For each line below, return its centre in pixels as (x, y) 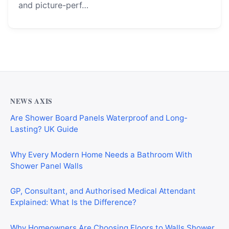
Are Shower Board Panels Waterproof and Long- (99, 118)
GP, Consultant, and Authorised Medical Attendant (103, 191)
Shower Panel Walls (47, 166)
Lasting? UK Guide (44, 129)
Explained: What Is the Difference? (73, 202)
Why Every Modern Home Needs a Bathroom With (101, 154)
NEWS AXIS (32, 101)
